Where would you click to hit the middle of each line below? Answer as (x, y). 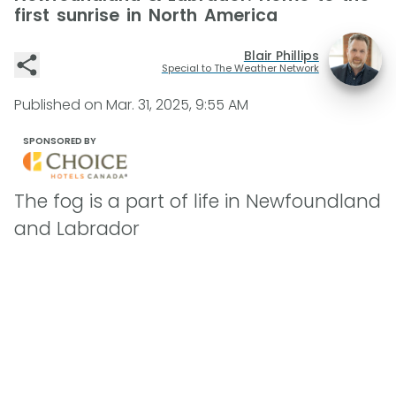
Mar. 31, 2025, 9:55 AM (177, 105)
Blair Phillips (281, 55)
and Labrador (77, 228)
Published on (60, 105)
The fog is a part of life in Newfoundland (198, 201)
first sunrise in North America (146, 15)
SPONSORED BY (60, 141)
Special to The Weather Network (240, 68)
